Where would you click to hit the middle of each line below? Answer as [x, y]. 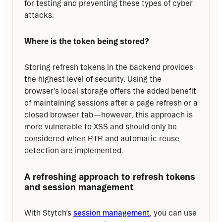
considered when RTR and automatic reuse [102, 139]
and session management [79, 187]
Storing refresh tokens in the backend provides [109, 67]
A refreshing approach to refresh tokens [110, 177]
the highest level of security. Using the [93, 79]
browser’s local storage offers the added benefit [110, 91]
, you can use [173, 213]
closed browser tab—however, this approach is [109, 115]
